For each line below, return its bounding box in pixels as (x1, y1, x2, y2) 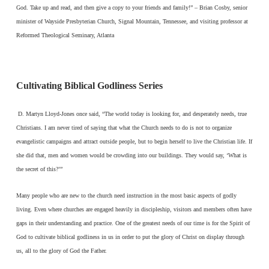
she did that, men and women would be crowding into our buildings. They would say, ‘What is (16, 152, 247, 159)
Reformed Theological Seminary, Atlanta (16, 31, 114, 38)
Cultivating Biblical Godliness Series (16, 80, 163, 91)
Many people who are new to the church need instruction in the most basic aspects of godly (16, 192, 237, 199)
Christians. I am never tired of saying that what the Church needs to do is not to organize (16, 124, 232, 131)
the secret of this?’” (16, 166, 62, 173)
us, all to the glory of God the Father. (16, 247, 107, 254)
